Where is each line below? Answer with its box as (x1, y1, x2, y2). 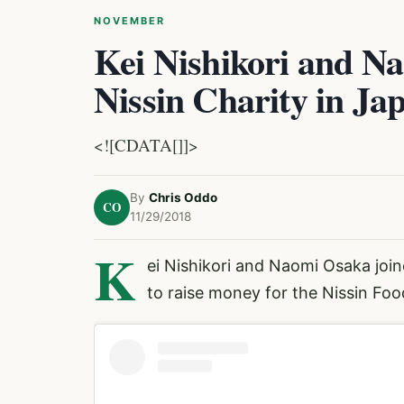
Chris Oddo (149, 190, 217, 205)
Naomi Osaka (269, 256, 371, 275)
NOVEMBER (94, 14, 165, 27)
